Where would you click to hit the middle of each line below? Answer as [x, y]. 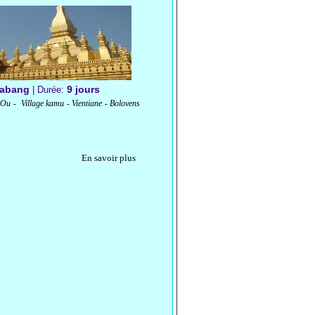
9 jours [83, 89]
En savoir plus [109, 157]
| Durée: [48, 89]
